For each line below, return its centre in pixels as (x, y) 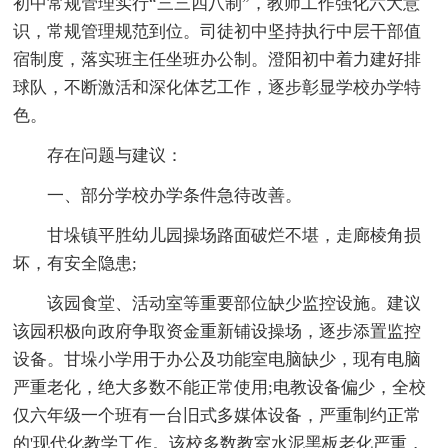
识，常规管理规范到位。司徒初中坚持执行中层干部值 (217, 31)
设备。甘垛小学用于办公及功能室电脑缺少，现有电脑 (217, 359)
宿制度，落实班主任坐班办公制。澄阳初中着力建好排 (217, 59)
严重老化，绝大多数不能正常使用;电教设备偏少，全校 (220, 387)
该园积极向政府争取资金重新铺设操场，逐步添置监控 (217, 331)
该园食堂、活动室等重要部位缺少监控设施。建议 (217, 303)
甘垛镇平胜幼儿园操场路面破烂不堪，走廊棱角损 (217, 235)
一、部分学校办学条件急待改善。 (158, 195)
